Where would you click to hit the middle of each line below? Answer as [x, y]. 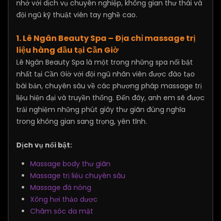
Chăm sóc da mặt [62, 211]
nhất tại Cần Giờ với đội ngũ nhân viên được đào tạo [106, 74]
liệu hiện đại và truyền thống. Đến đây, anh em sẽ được [110, 98]
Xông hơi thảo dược [64, 199]
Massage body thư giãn [70, 164]
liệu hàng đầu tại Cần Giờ [67, 50]
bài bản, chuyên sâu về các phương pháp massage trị [109, 86]
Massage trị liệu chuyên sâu [78, 176]
